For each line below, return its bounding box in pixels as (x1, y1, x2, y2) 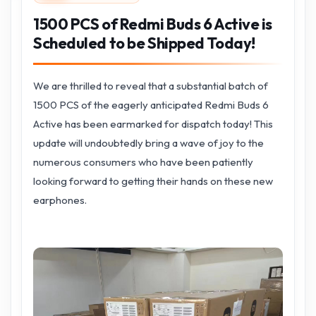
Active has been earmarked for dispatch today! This (33, 117, 273, 130)
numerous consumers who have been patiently (33, 155, 253, 169)
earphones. (33, 193, 87, 207)
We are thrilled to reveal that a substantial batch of (33, 79, 268, 92)
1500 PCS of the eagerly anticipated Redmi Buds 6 (33, 98, 269, 111)
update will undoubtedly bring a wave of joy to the (33, 136, 264, 150)
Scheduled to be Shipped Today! (33, 33, 255, 53)
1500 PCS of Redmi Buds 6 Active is (33, 14, 273, 34)
